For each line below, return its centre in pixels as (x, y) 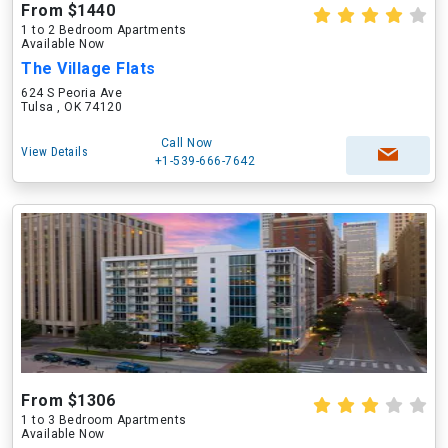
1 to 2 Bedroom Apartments (104, 30)
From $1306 (68, 400)
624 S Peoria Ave (71, 93)
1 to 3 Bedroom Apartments (104, 420)
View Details (54, 152)
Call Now (186, 143)
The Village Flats (88, 68)
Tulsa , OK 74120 (71, 107)
